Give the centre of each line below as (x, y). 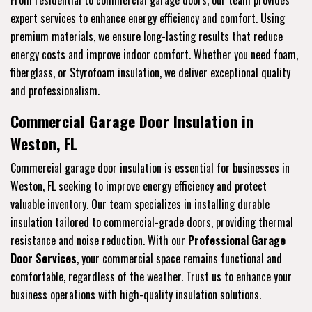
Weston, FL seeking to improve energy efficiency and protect (139, 186)
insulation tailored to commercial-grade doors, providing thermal (152, 223)
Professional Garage (237, 241)
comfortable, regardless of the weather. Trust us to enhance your (151, 277)
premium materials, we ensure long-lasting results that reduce (147, 37)
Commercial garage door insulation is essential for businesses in (150, 168)
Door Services (44, 259)
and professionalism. (55, 91)
